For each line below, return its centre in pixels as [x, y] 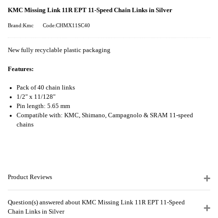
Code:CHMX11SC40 [66, 26]
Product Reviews [30, 177]
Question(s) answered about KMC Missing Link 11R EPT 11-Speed [96, 203]
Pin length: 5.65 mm [43, 106]
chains [25, 124]
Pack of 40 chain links [46, 87]
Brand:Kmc [21, 26]
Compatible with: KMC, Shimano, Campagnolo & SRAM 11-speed [105, 115]
